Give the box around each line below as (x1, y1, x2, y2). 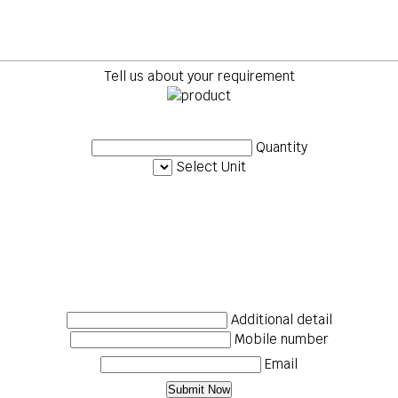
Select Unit (175, 158, 246, 175)
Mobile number (234, 330, 329, 347)
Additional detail (230, 311, 332, 328)
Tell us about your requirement (103, 68, 295, 84)
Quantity (255, 139, 307, 155)
